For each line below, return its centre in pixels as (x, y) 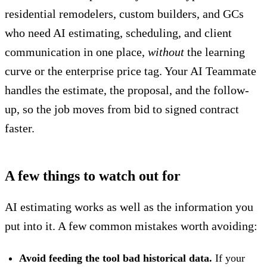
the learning (215, 52)
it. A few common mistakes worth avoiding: (150, 226)
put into (24, 226)
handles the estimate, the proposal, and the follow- (127, 90)
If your (229, 258)
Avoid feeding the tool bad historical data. (116, 258)
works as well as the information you (164, 207)
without (166, 52)
